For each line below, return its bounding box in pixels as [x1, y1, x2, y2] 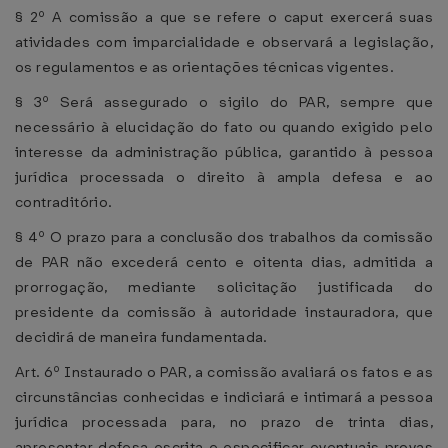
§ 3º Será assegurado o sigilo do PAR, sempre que [15, 92, 433, 112]
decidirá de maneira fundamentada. [15, 327, 268, 347]
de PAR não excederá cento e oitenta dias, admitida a [15, 252, 433, 272]
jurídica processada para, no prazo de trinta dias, [15, 412, 433, 432]
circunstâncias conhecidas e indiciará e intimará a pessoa [15, 387, 433, 407]
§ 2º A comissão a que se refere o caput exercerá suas [15, 7, 433, 27]
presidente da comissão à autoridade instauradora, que [15, 302, 433, 322]
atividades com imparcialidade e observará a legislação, [15, 32, 433, 52]
